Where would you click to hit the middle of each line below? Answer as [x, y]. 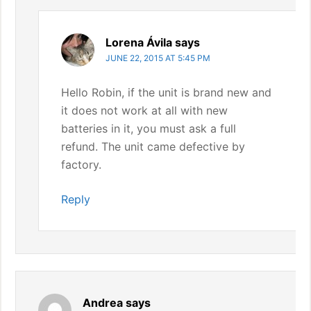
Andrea [103, 303]
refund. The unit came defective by [153, 146]
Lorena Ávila [139, 42]
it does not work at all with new [145, 110]
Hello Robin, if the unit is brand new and [167, 92]
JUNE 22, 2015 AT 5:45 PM [158, 58]
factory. [82, 165]
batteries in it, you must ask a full [149, 128]
